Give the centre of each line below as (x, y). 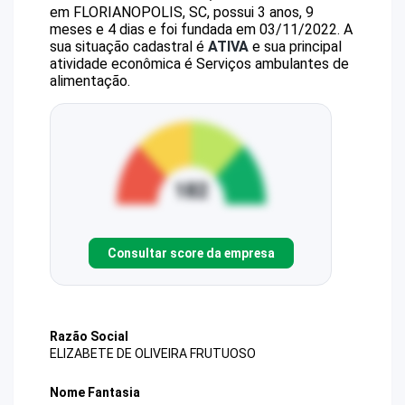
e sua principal (295, 47)
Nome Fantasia (95, 393)
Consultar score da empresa (191, 253)
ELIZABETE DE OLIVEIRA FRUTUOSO (153, 354)
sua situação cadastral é (129, 47)
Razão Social (89, 336)
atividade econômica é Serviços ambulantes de (199, 64)
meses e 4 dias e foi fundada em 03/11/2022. (195, 29)
